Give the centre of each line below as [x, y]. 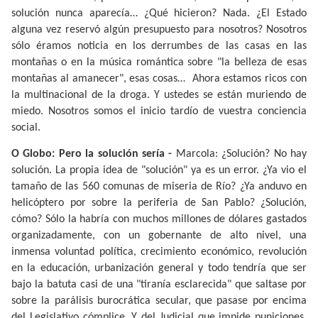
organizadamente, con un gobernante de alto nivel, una [159, 235]
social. [26, 128]
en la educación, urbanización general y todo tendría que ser [159, 268]
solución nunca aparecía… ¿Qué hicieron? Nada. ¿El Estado [159, 14]
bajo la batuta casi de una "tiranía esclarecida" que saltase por [159, 284]
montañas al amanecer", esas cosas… [99, 79]
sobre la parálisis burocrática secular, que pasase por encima [159, 301]
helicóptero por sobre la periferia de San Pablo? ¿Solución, [159, 203]
